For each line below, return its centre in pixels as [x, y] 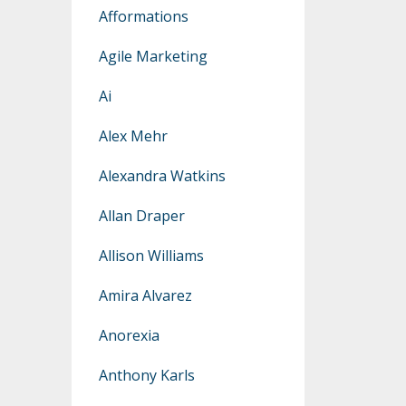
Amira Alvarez [145, 296]
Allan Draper [141, 216]
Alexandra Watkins [162, 176]
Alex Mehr [133, 136]
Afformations [143, 17]
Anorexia [129, 336]
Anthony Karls [146, 376]
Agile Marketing [153, 57]
